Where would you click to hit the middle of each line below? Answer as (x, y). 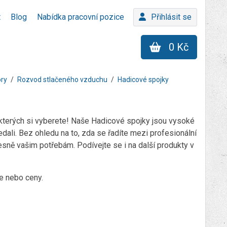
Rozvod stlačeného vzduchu (62, 80)
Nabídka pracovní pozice (81, 17)
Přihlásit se (171, 17)
